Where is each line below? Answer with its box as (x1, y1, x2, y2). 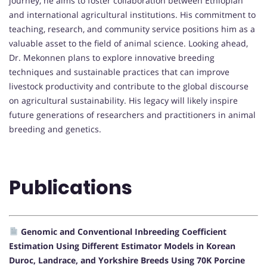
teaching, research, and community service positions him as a (9, 23, 255, 35)
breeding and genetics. (9, 123, 101, 135)
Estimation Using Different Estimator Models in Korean (9, 240, 235, 252)
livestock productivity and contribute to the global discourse (9, 80, 249, 92)
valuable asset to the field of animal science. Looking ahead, (9, 37, 248, 49)
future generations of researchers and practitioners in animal (9, 108, 256, 120)
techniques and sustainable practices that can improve (9, 66, 229, 77)
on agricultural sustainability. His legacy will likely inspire (9, 94, 238, 106)
